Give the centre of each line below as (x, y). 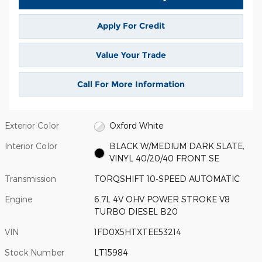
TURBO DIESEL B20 (136, 212)
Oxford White (136, 126)
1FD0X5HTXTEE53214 (138, 232)
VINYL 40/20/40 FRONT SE (164, 158)
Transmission (30, 179)
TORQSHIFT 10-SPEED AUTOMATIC (167, 179)
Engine (18, 199)
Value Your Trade (131, 55)
